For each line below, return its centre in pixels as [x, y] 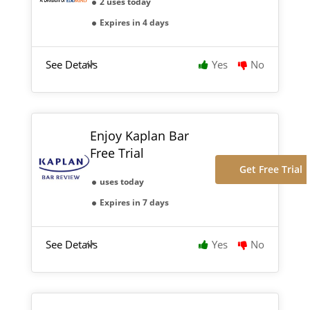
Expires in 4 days [134, 22]
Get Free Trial [271, 170]
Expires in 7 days [134, 202]
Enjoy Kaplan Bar [139, 135]
